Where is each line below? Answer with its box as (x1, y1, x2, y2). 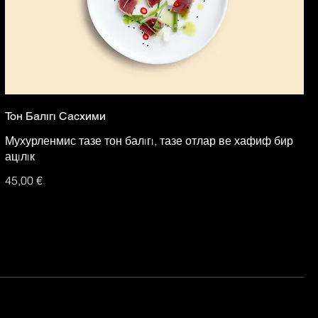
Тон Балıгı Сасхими (4, 109, 106, 123)
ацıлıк (4, 148, 35, 163)
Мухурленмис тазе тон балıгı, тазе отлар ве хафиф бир (4, 133, 293, 148)
